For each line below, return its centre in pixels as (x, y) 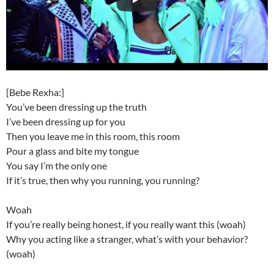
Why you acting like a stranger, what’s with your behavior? (127, 239)
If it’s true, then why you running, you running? (103, 180)
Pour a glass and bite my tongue (72, 151)
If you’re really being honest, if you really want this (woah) (126, 224)
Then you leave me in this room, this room (93, 136)
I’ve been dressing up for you (66, 121)
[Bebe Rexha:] (35, 92)
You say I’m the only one (57, 165)
